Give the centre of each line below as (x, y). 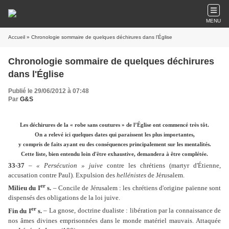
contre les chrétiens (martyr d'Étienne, (162, 165)
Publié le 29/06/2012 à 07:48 (49, 91)
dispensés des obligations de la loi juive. (64, 198)
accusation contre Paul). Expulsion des (62, 175)
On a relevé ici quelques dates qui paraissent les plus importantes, (114, 135)
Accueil (17, 37)
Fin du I (20, 211)
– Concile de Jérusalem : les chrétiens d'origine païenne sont (136, 188)
